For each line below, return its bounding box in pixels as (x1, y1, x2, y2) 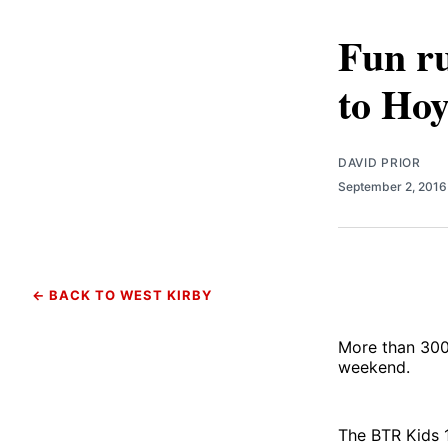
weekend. (338, 356, 410, 377)
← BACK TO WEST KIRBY (32, 286, 212, 303)
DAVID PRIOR (338, 154, 421, 170)
